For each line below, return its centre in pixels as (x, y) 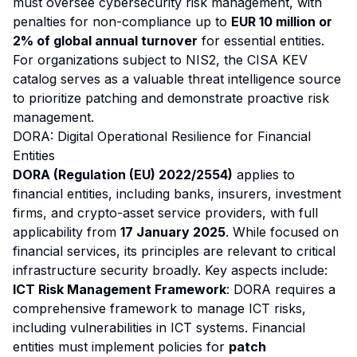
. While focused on (282, 232)
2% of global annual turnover (105, 41)
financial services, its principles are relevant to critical (174, 251)
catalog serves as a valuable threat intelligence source (177, 79)
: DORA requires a (281, 289)
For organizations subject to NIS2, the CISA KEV (160, 60)
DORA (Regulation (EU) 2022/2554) (123, 175)
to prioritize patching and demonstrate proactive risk (171, 98)
